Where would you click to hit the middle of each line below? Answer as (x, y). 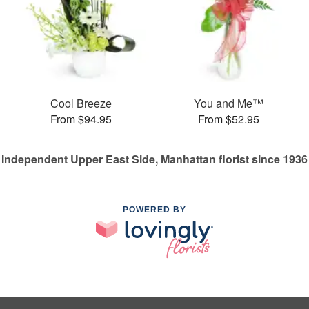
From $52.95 (228, 119)
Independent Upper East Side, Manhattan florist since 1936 (154, 159)
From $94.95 (81, 119)
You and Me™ (228, 103)
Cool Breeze (81, 103)
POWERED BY (154, 209)
